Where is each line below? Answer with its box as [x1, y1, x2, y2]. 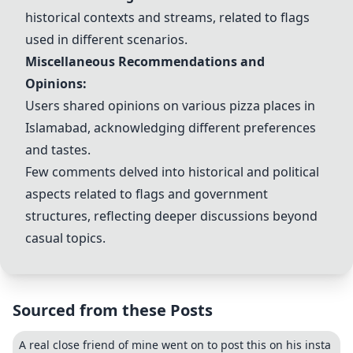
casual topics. [25, 229, 106, 247]
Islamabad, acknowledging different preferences [25, 119, 316, 136]
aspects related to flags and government [25, 185, 268, 203]
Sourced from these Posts [13, 299, 213, 321]
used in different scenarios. [25, 31, 188, 48]
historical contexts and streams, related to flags [25, 9, 310, 26]
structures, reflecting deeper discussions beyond [25, 207, 318, 225]
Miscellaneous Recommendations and [25, 53, 265, 70]
